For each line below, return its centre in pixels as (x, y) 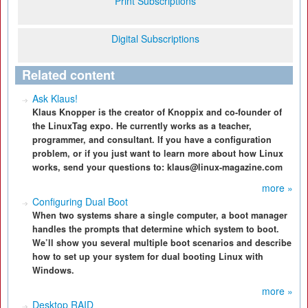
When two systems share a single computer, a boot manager (160, 215)
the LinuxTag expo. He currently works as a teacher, (142, 126)
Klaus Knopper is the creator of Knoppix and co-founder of (157, 112)
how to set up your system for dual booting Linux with (148, 256)
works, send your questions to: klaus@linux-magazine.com (157, 167)
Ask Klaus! (55, 98)
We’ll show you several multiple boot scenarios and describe (162, 243)
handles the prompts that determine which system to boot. (156, 229)
